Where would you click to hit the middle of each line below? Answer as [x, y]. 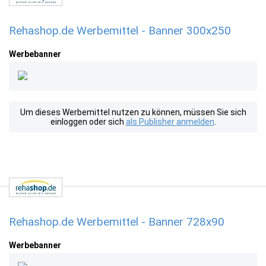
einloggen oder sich [88, 122]
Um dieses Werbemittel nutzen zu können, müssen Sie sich [133, 112]
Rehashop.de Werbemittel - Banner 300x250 [120, 31]
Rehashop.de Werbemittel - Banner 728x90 [117, 222]
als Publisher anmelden [170, 122]
